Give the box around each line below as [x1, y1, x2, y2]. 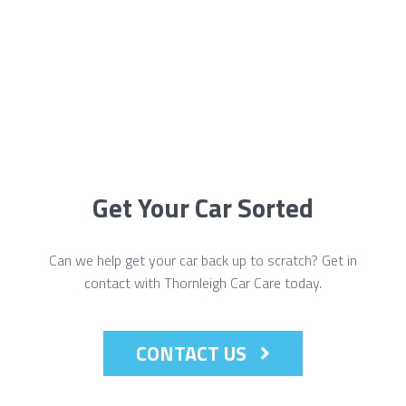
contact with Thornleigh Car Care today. [84, 272, 322, 295]
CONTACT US [136, 339, 251, 369]
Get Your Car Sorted [92, 188, 314, 228]
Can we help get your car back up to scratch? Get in [49, 249, 357, 272]
